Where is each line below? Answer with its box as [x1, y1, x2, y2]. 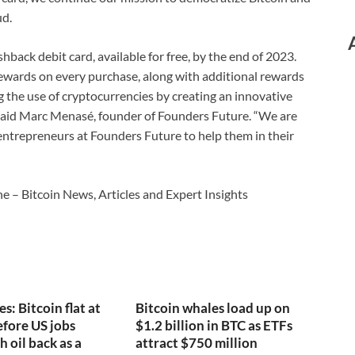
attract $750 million [136, 334, 258, 352]
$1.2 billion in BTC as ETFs [136, 317, 293, 334]
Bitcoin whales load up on [136, 300, 291, 317]
